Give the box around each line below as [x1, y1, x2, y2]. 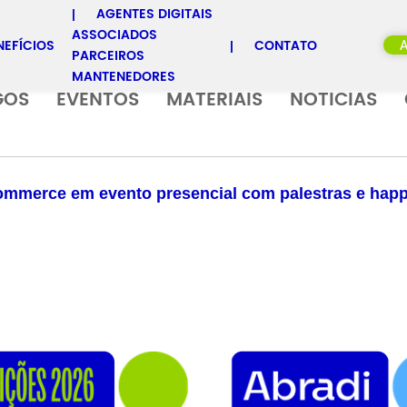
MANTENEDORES [72, 66, 175, 87]
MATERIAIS [166, 84, 263, 115]
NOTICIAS [290, 84, 377, 115]
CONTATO [254, 35, 317, 56]
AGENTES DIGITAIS [96, 4, 213, 25]
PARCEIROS [72, 45, 144, 66]
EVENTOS [56, 84, 139, 115]
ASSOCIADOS [72, 25, 157, 45]
